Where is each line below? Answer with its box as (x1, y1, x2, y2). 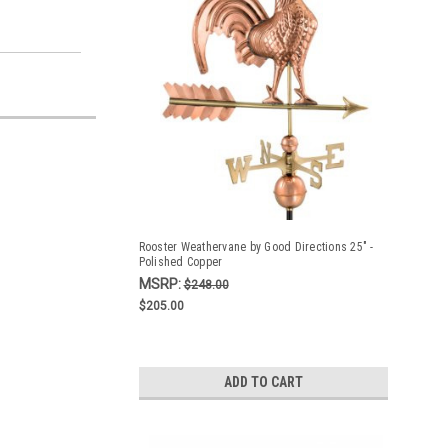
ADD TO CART (223, 374, 303, 390)
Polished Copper (138, 255, 223, 269)
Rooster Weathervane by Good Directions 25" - (138, 240, 374, 254)
